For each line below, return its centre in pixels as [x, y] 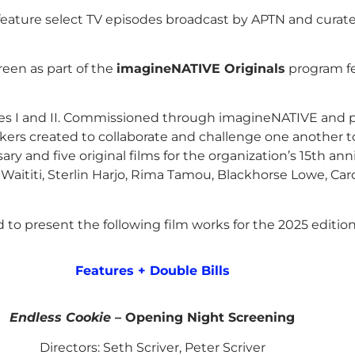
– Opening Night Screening [203, 317]
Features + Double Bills [152, 271]
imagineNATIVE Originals [201, 68]
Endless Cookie [60, 317]
